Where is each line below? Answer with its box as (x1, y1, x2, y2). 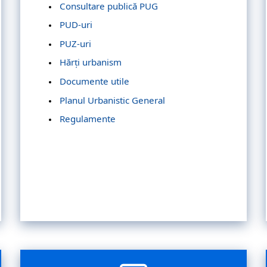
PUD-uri (60, 18, 92, 31)
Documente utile (60, 75, 129, 88)
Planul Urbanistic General (60, 94, 165, 106)
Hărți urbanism (60, 56, 122, 69)
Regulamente (60, 113, 116, 125)
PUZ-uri (60, 37, 91, 49)
